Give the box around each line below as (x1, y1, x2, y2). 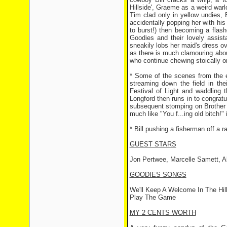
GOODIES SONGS (129, 171, 186, 178)
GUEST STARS (129, 140, 176, 148)
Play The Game (129, 194, 176, 201)
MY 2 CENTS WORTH (129, 209, 196, 216)
